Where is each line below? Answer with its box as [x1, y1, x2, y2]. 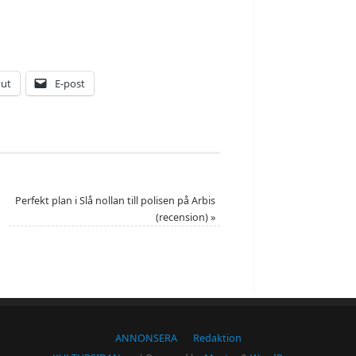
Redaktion [192, 331, 242, 346]
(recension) [156, 211, 211, 225]
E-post [55, 76, 85, 91]
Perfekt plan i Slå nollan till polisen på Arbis [15, 194, 216, 208]
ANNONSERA [114, 331, 177, 346]
